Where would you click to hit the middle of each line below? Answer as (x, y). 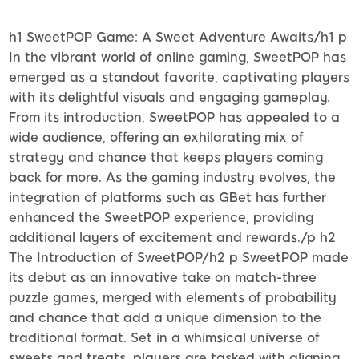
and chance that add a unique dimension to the (165, 317)
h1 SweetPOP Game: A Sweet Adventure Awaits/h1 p (178, 37)
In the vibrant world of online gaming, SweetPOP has (177, 57)
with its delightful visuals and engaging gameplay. (169, 97)
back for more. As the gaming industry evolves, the (172, 177)
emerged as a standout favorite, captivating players (179, 77)
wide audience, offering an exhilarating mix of (156, 137)
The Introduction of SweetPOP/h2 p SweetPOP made (179, 257)
